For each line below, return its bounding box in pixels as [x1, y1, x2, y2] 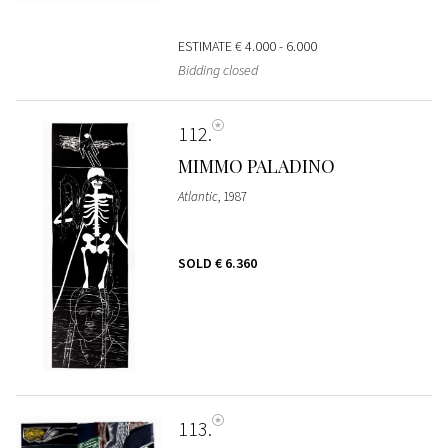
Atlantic [177, 188, 218, 206]
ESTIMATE [177, 37, 235, 56]
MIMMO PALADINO [177, 154, 335, 179]
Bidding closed [177, 61, 258, 80]
